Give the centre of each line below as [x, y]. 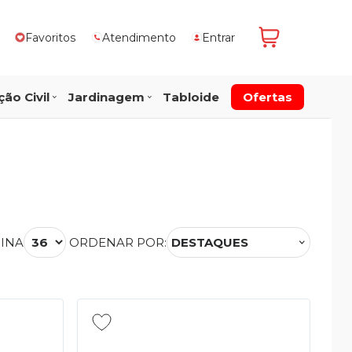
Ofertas [268, 97]
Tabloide [191, 97]
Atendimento [139, 37]
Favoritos [51, 37]
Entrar [218, 37]
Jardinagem [106, 97]
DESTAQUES [210, 242]
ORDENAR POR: [118, 242]
